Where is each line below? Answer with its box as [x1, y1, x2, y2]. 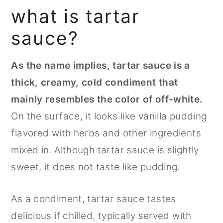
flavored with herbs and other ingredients [11, 127, 201, 139]
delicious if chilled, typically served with [11, 210, 192, 222]
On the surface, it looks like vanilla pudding [11, 110, 207, 122]
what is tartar [11, 4, 140, 27]
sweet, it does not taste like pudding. [11, 161, 180, 173]
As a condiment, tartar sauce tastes [11, 193, 176, 205]
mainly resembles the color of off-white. [11, 93, 203, 105]
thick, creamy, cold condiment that [11, 76, 178, 88]
